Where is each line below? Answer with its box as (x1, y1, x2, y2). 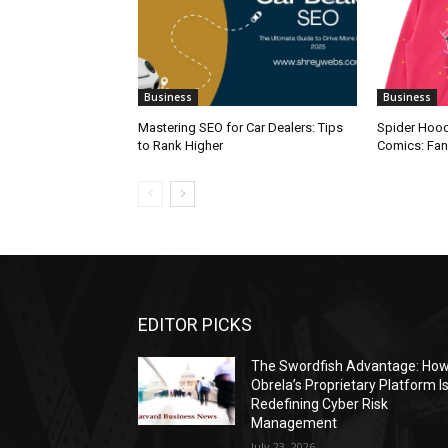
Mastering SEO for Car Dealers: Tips (138, 119, 343, 135)
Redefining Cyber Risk (251, 395, 389, 412)
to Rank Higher (138, 137, 223, 153)
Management (251, 414, 338, 431)
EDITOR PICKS (138, 313, 252, 335)
